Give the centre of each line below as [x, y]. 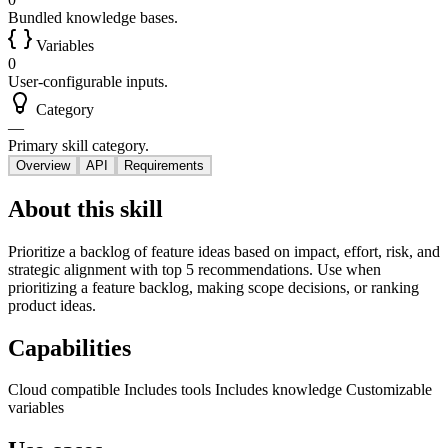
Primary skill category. [78, 145]
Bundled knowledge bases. [93, 17]
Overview [43, 165]
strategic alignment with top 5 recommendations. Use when [194, 269]
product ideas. [52, 305]
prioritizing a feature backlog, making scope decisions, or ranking [213, 287]
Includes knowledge [278, 390]
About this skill [85, 208]
